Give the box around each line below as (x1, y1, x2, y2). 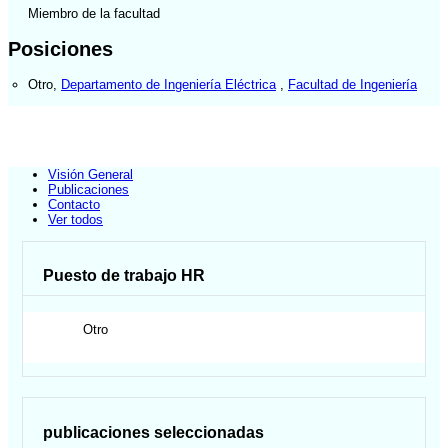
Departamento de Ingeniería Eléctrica (61, 76, 276, 92)
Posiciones (8, 37, 113, 60)
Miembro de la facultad (28, 6, 160, 22)
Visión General (48, 167, 133, 183)
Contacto (48, 197, 100, 213)
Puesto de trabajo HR (43, 267, 206, 285)
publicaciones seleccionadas (43, 423, 265, 441)
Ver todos (48, 212, 103, 228)
